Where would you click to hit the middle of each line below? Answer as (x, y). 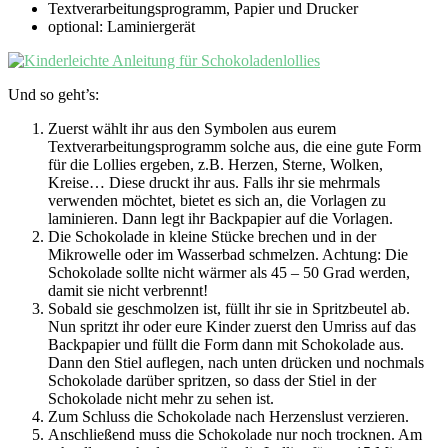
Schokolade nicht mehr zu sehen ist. (161, 399)
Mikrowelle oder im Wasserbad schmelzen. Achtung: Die (228, 255)
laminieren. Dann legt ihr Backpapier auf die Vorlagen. (220, 219)
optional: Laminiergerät (121, 27)
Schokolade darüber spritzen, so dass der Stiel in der (212, 381)
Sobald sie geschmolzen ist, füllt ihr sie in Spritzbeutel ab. (229, 309)
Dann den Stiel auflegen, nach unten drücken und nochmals (236, 363)
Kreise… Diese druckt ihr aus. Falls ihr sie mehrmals (214, 183)
